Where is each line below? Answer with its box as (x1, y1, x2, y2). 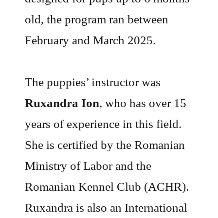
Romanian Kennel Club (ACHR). (25, 180, 189, 194)
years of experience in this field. (25, 117, 182, 131)
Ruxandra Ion (25, 96, 100, 110)
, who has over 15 (99, 96, 187, 110)
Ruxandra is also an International (25, 201, 188, 215)
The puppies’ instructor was (25, 75, 161, 89)
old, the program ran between (25, 12, 169, 26)
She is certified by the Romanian (25, 138, 185, 152)
